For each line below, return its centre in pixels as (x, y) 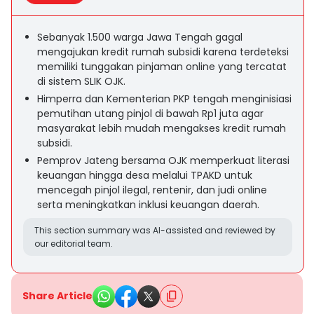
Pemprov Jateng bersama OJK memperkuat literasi (163, 161)
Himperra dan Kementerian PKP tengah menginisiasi (164, 99)
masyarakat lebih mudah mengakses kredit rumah (162, 128)
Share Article (57, 296)
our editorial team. (74, 244)
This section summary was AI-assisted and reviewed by (155, 230)
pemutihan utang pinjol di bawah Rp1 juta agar (150, 114)
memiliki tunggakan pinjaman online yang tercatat (162, 67)
